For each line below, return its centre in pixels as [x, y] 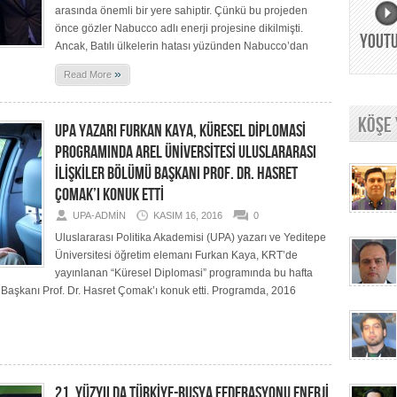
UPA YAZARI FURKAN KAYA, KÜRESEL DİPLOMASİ [180, 131]
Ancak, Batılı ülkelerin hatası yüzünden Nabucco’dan [182, 46]
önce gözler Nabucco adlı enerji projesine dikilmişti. [179, 28]
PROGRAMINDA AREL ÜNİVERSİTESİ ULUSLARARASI [186, 152]
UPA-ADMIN [99, 215]
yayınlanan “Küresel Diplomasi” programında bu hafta [184, 273]
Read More [89, 74]
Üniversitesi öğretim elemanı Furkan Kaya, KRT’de [176, 255]
